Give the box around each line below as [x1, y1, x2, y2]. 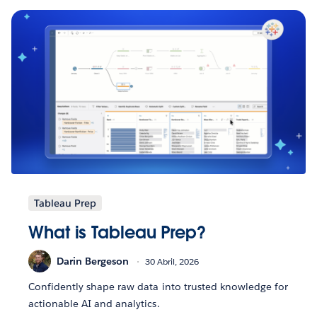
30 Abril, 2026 [145, 255, 199, 267]
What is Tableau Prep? [28, 221, 206, 244]
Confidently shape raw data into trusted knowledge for [28, 280, 289, 294]
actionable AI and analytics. [28, 297, 160, 311]
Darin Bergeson [57, 254, 129, 267]
